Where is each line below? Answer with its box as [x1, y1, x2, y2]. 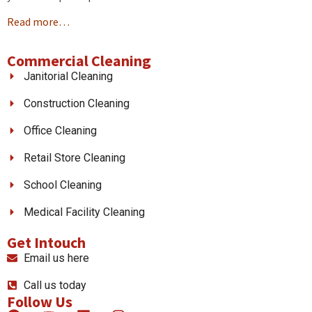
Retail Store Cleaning [23, 150, 125, 164]
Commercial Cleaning [7, 50, 151, 70]
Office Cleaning [23, 123, 97, 137]
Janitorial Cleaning [23, 69, 113, 83]
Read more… [7, 14, 70, 29]
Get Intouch [7, 232, 86, 252]
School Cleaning [23, 178, 102, 192]
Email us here [23, 251, 89, 265]
